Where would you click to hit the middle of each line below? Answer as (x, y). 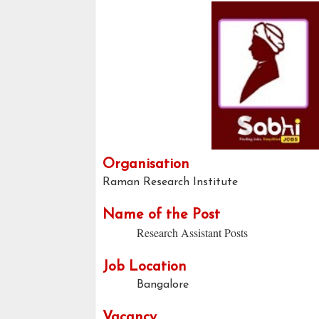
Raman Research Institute (170, 183)
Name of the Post (161, 215)
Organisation (146, 165)
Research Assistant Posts (192, 233)
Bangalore (163, 285)
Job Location (145, 267)
